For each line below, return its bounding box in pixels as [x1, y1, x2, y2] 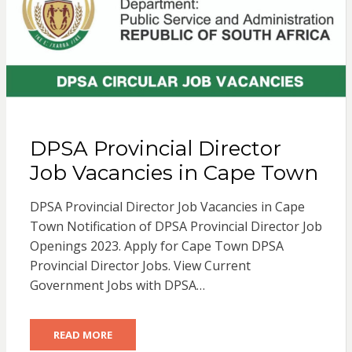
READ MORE [53, 328, 112, 343]
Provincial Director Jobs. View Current [29, 257, 251, 275]
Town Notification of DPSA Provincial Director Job [29, 218, 322, 236]
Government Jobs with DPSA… [29, 277, 205, 295]
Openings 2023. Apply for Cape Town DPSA [29, 237, 284, 255]
